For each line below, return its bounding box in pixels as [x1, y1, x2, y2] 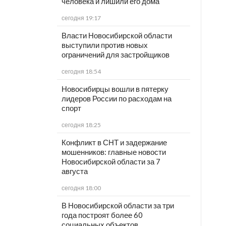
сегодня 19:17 [61, 14, 101, 22]
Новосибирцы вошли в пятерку [61, 84, 168, 94]
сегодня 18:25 [61, 121, 101, 129]
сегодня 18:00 [61, 184, 101, 192]
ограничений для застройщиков [61, 50, 169, 60]
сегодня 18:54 [61, 68, 101, 76]
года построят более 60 [61, 210, 143, 220]
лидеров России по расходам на [61, 94, 172, 103]
